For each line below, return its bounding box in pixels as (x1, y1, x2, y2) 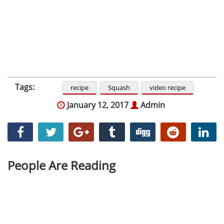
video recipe (149, 82, 186, 92)
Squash (108, 82, 130, 92)
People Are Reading (7, 156, 115, 173)
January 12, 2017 (65, 99, 128, 110)
